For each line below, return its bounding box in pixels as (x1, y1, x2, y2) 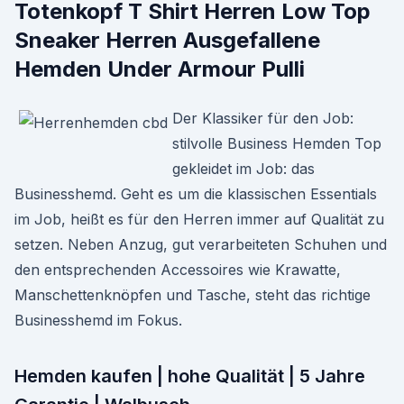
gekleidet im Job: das (172, 160, 315, 178)
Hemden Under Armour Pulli (14, 56, 310, 82)
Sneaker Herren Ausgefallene (14, 27, 320, 53)
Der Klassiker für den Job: (172, 109, 353, 127)
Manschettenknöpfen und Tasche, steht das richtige (14, 286, 371, 304)
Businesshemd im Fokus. (14, 311, 182, 329)
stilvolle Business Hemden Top (172, 134, 381, 152)
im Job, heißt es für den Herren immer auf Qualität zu (14, 210, 384, 228)
